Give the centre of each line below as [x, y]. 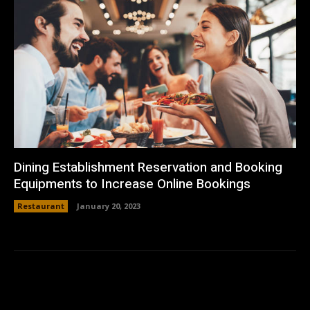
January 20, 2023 [109, 206]
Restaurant [41, 206]
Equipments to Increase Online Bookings [132, 184]
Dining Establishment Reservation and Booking [148, 168]
